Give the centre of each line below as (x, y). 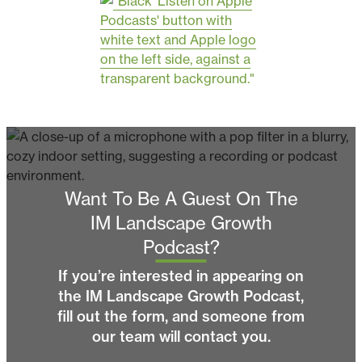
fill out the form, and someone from (181, 317)
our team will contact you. (181, 337)
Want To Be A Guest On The (181, 199)
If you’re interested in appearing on (181, 276)
